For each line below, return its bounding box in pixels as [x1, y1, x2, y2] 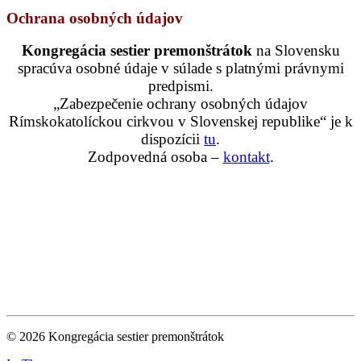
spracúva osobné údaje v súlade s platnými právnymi [17, 59, 344, 77]
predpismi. [147, 77, 214, 94]
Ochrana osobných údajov [6, 9, 183, 27]
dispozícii [141, 130, 204, 147]
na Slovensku [251, 41, 340, 59]
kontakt [222, 147, 270, 165]
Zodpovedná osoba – [87, 147, 223, 165]
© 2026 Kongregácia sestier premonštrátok [6, 329, 224, 343]
